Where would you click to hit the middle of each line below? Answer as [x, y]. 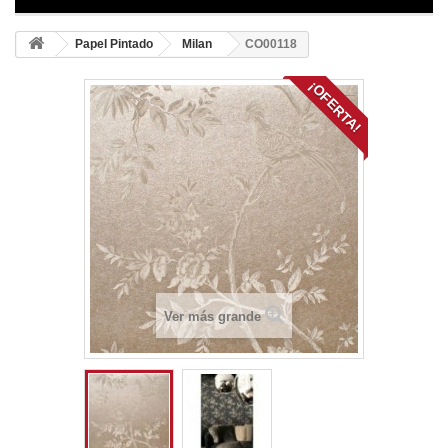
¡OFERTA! [335, 107]
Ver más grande [212, 316]
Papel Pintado [114, 44]
